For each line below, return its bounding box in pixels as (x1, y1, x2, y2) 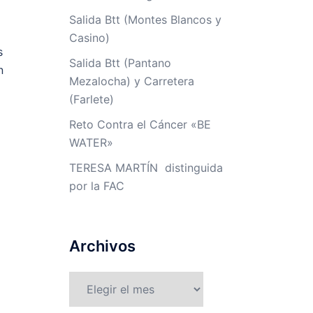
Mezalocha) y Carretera (68, 74, 194, 88)
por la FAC (68, 179, 124, 193)
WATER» (68, 136, 113, 150)
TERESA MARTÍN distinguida (68, 161, 223, 175)
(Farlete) (68, 92, 114, 106)
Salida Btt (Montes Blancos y (68, 13, 221, 27)
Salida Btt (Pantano (68, 56, 171, 70)
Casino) (68, 31, 110, 45)
